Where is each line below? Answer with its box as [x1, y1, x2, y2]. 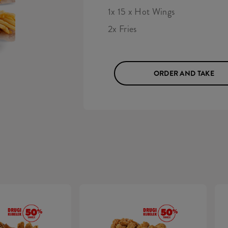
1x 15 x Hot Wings [108, 5, 175, 18]
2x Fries [108, 22, 137, 36]
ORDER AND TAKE [153, 68, 214, 78]
